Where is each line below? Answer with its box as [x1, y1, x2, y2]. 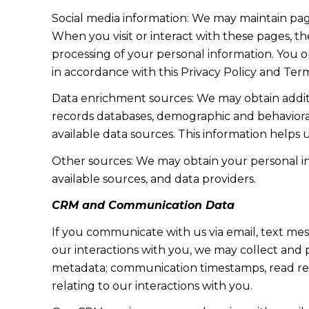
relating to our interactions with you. [51, 279, 252, 292]
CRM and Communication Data [51, 199, 235, 212]
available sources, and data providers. [51, 172, 256, 186]
